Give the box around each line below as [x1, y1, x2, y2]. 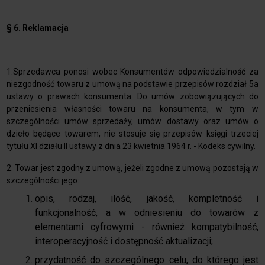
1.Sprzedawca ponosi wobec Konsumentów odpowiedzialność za [7, 67, 258, 77]
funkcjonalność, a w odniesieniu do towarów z [35, 207, 258, 219]
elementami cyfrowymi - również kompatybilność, [35, 221, 258, 233]
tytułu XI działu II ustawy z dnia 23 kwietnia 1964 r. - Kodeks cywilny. [7, 141, 256, 151]
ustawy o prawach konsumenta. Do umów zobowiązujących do [7, 92, 258, 102]
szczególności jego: [7, 176, 80, 186]
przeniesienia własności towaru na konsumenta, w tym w [7, 104, 258, 114]
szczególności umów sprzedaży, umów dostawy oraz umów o [7, 117, 258, 127]
